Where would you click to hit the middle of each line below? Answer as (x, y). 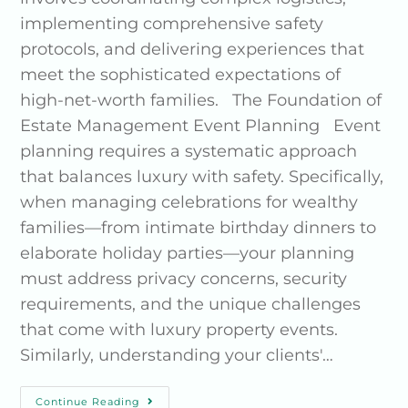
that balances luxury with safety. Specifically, (202, 176)
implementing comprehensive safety (172, 23)
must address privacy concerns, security (184, 278)
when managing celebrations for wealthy (189, 202)
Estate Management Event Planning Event (201, 125)
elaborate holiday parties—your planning (188, 253)
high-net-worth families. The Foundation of (201, 100)
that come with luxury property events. (184, 329)
